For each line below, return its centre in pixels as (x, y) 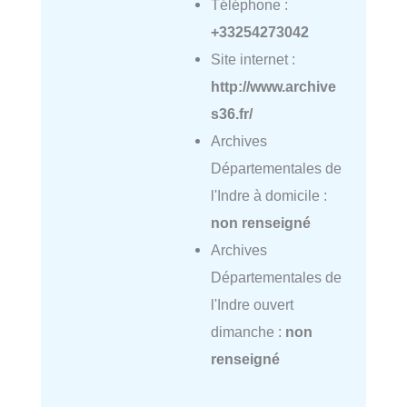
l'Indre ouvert (252, 304)
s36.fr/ (231, 113)
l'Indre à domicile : (268, 195)
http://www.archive (273, 86)
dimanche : (248, 331)
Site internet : (253, 59)
